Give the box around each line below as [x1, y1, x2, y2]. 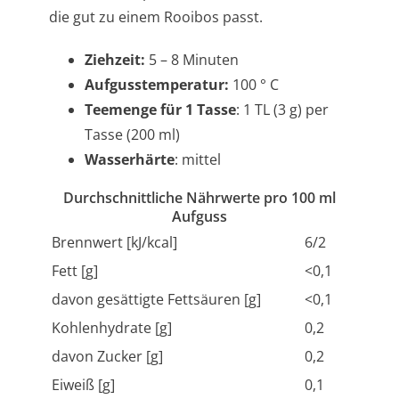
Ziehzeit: [85, 49, 145, 69]
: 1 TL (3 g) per [236, 99, 329, 119]
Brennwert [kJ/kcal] [52, 232, 177, 252]
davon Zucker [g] [52, 346, 163, 366]
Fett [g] [52, 260, 98, 281]
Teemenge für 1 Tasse [85, 99, 236, 119]
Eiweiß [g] [52, 374, 115, 395]
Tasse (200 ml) [85, 124, 180, 144]
